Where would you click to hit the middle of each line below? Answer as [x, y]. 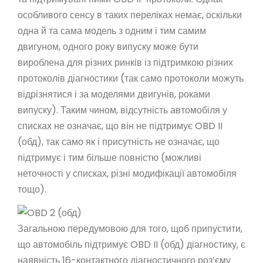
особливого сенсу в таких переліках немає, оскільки [130, 15]
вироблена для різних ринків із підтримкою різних [125, 62]
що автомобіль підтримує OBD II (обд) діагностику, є [131, 244]
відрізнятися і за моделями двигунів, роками [114, 94]
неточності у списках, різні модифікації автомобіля [127, 173]
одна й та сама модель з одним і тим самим [112, 31]
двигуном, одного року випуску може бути [108, 46]
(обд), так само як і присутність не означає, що [119, 141]
